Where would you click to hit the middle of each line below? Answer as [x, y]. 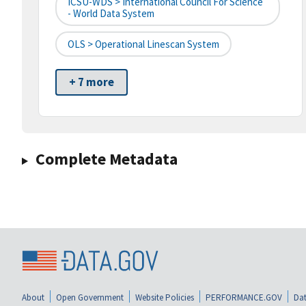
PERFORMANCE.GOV [244, 297]
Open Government [90, 297]
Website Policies [165, 297]
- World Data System [111, 14]
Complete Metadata [106, 159]
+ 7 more [92, 82]
